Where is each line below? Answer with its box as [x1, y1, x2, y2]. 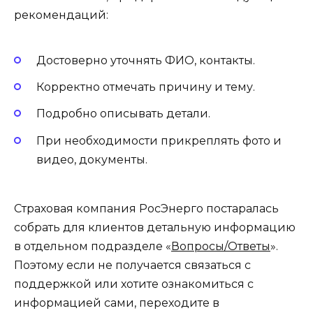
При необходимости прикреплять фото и [36, 133, 282, 147]
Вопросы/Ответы [171, 239, 270, 253]
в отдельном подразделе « [14, 239, 171, 253]
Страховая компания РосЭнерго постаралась [14, 201, 279, 215]
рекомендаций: [14, 8, 108, 22]
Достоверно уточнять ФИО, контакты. [36, 54, 255, 68]
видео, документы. [36, 152, 147, 166]
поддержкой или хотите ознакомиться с [14, 277, 254, 291]
